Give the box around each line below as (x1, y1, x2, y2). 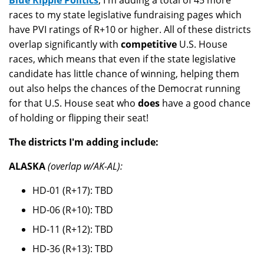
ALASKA (9, 160, 45, 173)
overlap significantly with (9, 38, 121, 51)
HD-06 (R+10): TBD (32, 203, 113, 217)
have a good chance (160, 97, 250, 110)
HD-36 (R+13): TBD (32, 242, 113, 256)
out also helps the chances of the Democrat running (9, 82, 240, 95)
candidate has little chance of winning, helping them (9, 67, 239, 81)
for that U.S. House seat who (9, 97, 138, 110)
